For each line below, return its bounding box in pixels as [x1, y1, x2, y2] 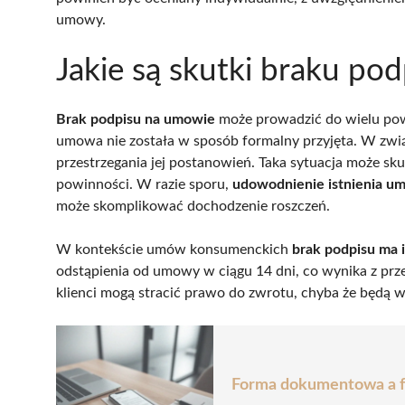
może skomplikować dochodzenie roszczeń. [56, 198, 330, 213]
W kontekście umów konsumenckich [56, 241, 292, 257]
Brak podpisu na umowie [56, 111, 215, 127]
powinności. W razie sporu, [56, 176, 232, 192]
